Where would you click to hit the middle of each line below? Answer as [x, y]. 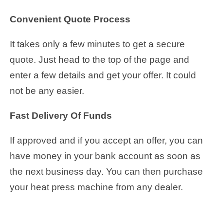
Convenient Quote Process [70, 19]
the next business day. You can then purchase [106, 171]
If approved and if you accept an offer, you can [106, 140]
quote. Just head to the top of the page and [100, 59]
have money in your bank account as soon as [105, 156]
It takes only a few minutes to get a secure [97, 44]
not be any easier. [47, 91]
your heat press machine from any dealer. [96, 187]
